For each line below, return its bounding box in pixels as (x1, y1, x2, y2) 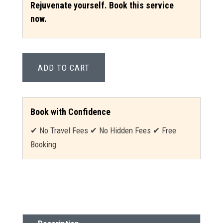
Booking (30, 139, 56, 149)
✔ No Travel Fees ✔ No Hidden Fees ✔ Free (30, 125, 176, 135)
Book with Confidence (30, 107, 111, 117)
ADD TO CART (37, 63, 90, 73)
